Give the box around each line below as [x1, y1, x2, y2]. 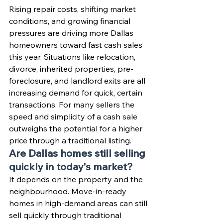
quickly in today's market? [9, 160, 133, 173]
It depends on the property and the [9, 174, 145, 184]
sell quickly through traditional [9, 210, 123, 220]
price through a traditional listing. [9, 135, 131, 145]
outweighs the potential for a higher [9, 123, 144, 133]
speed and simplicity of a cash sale [9, 111, 139, 121]
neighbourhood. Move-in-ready [9, 186, 128, 196]
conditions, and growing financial [9, 16, 132, 26]
